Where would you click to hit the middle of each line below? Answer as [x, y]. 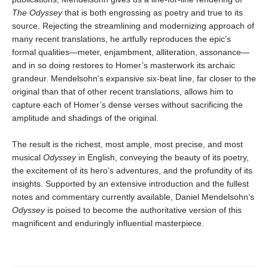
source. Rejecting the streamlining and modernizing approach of [133, 25]
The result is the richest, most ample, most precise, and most [127, 144]
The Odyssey [37, 12]
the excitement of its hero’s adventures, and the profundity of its [132, 170]
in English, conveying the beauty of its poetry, [162, 157]
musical [28, 157]
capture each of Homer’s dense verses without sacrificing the [127, 104]
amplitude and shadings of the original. [85, 118]
